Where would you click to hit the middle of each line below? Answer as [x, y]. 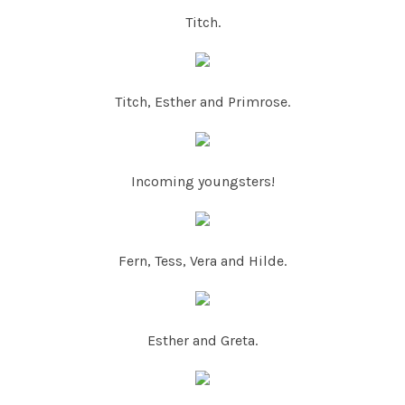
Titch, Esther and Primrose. [202, 102]
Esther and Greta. [202, 341]
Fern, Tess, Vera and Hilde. [202, 261]
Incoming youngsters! [202, 182]
